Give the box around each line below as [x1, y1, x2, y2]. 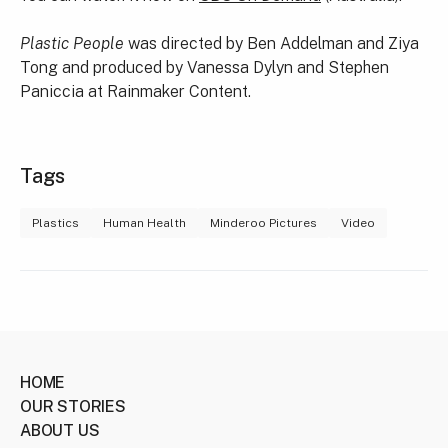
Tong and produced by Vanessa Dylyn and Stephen [20, 58, 389, 77]
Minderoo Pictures [210, 216, 317, 230]
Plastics [32, 216, 79, 230]
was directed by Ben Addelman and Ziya [124, 34, 419, 53]
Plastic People [20, 34, 124, 53]
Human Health [103, 216, 186, 230]
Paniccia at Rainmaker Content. [20, 82, 251, 101]
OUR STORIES [20, 397, 126, 416]
